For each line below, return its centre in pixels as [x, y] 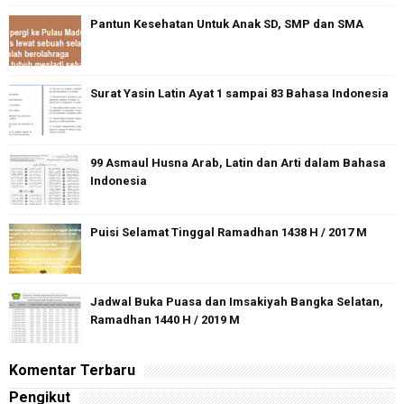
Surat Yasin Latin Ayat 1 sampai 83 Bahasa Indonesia [239, 94]
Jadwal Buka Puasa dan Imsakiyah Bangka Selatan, [237, 302]
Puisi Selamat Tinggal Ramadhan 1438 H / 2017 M [229, 233]
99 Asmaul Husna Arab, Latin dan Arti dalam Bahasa [238, 163]
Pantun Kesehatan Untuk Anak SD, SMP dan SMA [227, 24]
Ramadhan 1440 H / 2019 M [165, 320]
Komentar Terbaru [72, 371]
